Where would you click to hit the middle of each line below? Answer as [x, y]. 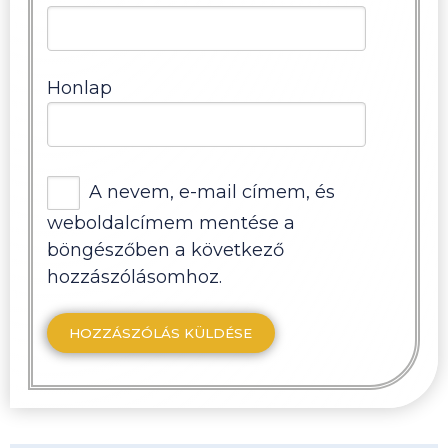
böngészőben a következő [165, 249]
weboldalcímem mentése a [170, 222]
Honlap [79, 88]
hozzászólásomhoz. [134, 276]
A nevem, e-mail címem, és [212, 191]
